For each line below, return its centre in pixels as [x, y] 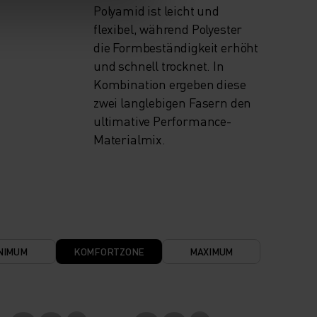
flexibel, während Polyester [168, 29]
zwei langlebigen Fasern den [173, 103]
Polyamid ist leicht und [156, 11]
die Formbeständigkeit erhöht [176, 47]
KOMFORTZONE [109, 252]
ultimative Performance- [162, 121]
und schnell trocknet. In [159, 66]
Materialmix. [129, 139]
